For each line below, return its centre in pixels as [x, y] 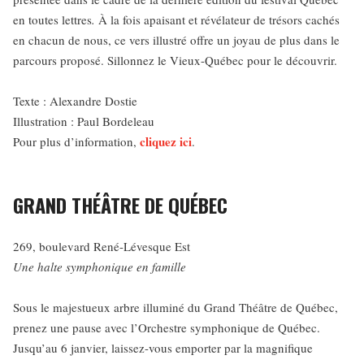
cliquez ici [166, 141]
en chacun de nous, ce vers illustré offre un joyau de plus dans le [176, 40]
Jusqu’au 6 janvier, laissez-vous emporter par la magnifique [163, 348]
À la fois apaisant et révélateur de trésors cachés [217, 19]
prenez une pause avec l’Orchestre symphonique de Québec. [167, 327]
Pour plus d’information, [76, 141]
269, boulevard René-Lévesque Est [102, 246]
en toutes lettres [52, 19]
